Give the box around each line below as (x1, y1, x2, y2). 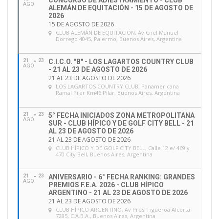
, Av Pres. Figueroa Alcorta (122, 206, 190, 214)
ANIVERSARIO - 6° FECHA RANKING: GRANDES (48, 173, 195, 181)
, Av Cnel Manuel (135, 29, 178, 37)
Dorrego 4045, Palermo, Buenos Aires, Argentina (56, 35, 182, 43)
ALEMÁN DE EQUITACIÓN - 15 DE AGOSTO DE (48, 4, 193, 12)
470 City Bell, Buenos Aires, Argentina (56, 151, 153, 158)
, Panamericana (138, 83, 179, 90)
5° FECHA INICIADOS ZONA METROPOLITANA (48, 111, 195, 120)
